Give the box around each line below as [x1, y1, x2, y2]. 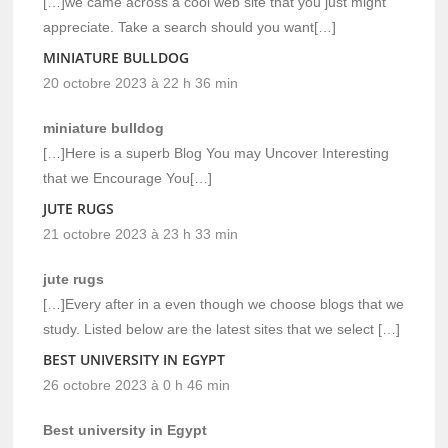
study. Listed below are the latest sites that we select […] [43, 320, 401, 337]
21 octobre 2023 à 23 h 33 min [43, 225, 239, 242]
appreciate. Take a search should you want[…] [43, 18, 337, 35]
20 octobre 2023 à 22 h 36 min [43, 74, 239, 91]
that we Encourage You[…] [43, 169, 213, 186]
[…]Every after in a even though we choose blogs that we [43, 295, 405, 312]
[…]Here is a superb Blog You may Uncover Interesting [43, 144, 390, 161]
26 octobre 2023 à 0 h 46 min [43, 376, 231, 393]
